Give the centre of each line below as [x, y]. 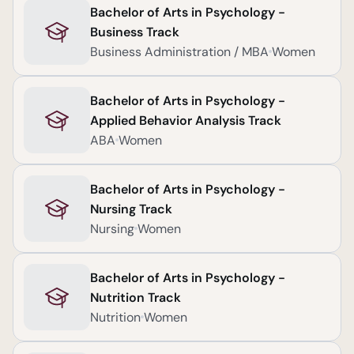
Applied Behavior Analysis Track [186, 120]
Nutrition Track [136, 297]
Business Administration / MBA [179, 51]
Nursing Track [131, 209]
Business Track [135, 32]
